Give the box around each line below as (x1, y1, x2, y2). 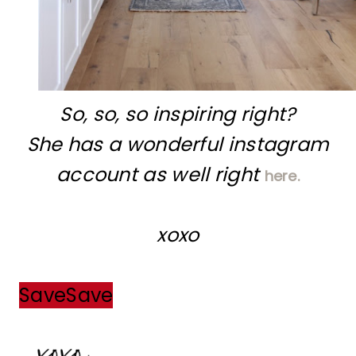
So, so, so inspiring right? (60, 100, 296, 127)
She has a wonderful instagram (26, 130, 330, 157)
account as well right (56, 161, 265, 188)
